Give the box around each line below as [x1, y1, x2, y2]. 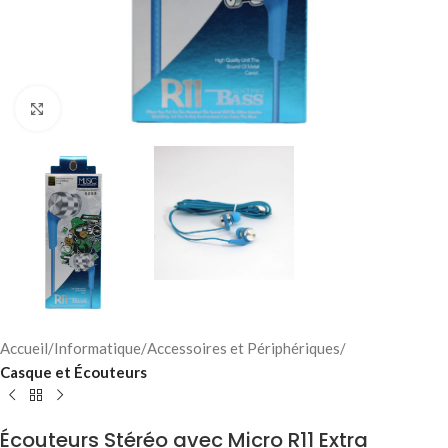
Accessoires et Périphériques [147, 338, 340, 357]
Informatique [54, 338, 141, 357]
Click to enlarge [59, 100, 163, 117]
